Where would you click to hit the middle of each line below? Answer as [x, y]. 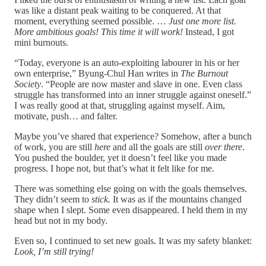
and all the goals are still [158, 147]
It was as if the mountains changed [177, 199]
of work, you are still [54, 147]
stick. [102, 199]
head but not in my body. [61, 220]
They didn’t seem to [53, 199]
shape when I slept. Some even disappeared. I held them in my [131, 210]
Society [28, 84]
